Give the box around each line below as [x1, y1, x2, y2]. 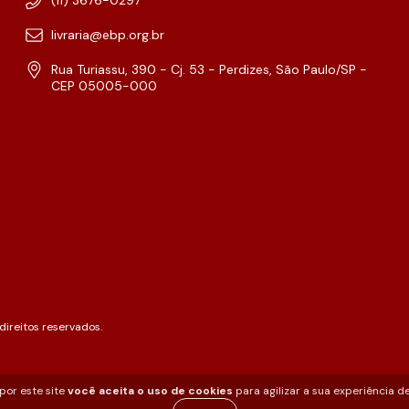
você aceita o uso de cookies [68, 383, 233, 398]
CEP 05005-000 [51, 77, 157, 94]
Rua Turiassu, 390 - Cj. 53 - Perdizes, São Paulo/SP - [51, 60, 367, 78]
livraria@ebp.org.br [51, 26, 164, 43]
